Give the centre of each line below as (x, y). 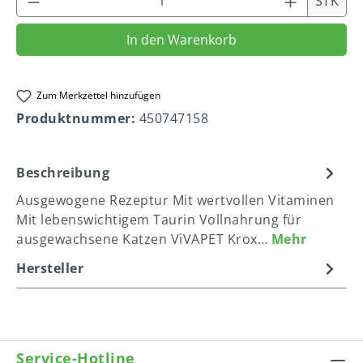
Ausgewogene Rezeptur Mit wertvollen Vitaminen (175, 201)
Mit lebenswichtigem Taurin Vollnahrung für (159, 220)
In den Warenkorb (181, 40)
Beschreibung (63, 173)
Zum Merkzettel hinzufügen (99, 95)
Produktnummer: (78, 119)
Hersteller (50, 269)
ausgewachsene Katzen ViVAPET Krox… (144, 239)
